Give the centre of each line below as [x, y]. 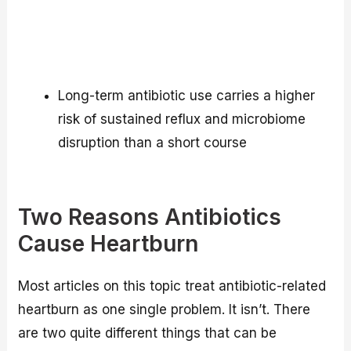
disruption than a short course [153, 142]
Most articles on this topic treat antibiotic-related [172, 286]
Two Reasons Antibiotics [150, 217]
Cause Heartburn [109, 243]
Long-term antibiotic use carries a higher [187, 95]
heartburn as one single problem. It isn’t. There [165, 310]
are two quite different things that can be [148, 333]
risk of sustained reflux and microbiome [182, 119]
